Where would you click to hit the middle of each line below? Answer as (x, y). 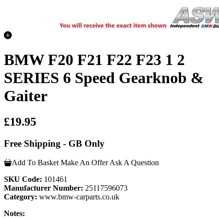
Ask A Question (134, 162)
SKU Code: (23, 179)
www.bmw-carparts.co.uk (78, 197)
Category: (21, 197)
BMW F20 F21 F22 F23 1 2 (94, 59)
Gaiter (26, 96)
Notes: (14, 213)
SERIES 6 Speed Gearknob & (104, 77)
